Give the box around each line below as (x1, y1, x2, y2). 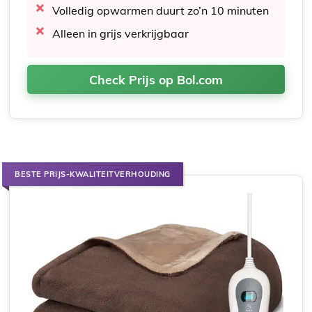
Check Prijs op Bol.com (89, 71, 223, 87)
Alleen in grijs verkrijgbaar (52, 26, 189, 40)
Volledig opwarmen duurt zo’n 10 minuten (52, 3, 270, 17)
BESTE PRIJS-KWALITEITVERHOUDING (15, 169, 171, 179)
